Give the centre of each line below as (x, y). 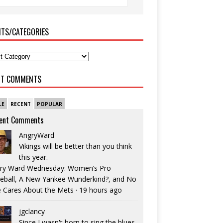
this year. (33, 157)
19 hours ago (100, 190)
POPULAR (49, 104)
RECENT (20, 104)
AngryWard (36, 135)
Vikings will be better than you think (75, 146)
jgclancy (32, 212)
